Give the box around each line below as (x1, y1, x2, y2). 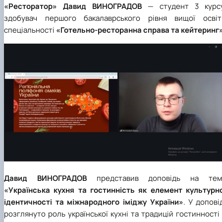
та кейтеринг (169, 24, 219, 35)
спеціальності (4, 24, 55, 35)
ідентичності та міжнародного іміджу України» (4, 197, 183, 208)
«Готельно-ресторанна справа (55, 24, 169, 35)
